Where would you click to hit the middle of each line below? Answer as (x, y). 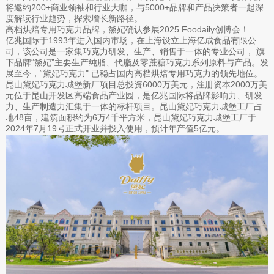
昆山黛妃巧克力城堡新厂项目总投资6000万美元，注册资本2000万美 (136, 84)
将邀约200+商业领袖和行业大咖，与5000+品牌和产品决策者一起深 (134, 7)
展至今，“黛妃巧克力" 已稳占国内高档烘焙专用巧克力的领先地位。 (134, 73)
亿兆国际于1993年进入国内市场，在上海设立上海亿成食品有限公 (131, 40)
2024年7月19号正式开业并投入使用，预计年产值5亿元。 (115, 128)
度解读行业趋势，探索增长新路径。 (74, 18)
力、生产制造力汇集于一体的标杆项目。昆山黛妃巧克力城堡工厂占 (134, 106)
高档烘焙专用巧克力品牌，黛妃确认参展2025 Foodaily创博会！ (127, 29)
